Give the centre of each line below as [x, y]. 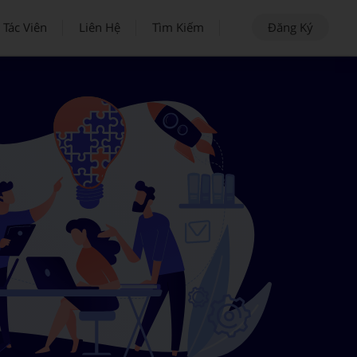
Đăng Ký [290, 27]
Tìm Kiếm [178, 27]
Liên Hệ [100, 27]
